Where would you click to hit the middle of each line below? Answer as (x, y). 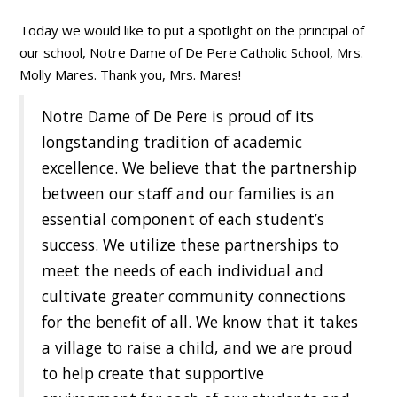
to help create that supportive (153, 374)
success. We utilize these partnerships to (191, 245)
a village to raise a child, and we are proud (198, 348)
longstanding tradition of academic (172, 142)
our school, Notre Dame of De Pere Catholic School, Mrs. (192, 53)
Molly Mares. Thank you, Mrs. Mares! (131, 75)
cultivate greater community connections (194, 296)
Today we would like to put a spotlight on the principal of (192, 31)
